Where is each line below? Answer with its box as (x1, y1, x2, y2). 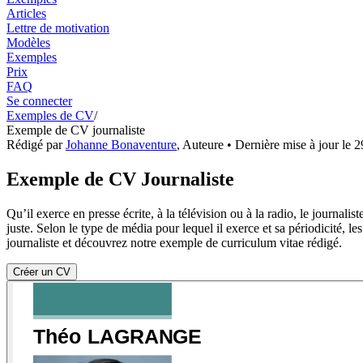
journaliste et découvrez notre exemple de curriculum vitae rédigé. (6, 235, 342, 250)
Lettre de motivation (6, 20, 109, 35)
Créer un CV (13, 265, 70, 278)
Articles (6, 6, 46, 20)
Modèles (6, 35, 50, 49)
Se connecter (6, 93, 72, 108)
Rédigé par (6, 137, 66, 152)
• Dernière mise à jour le (224, 137, 354, 152)
